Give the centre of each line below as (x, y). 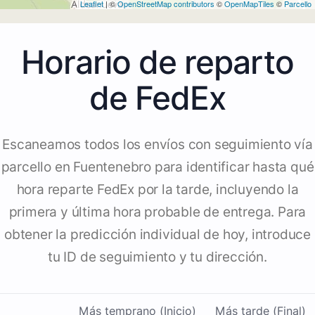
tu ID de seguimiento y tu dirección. (157, 257)
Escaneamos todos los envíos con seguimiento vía (157, 145)
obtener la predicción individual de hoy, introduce (157, 235)
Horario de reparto (157, 62)
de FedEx (157, 98)
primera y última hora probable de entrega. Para (157, 212)
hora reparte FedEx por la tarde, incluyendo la (157, 190)
